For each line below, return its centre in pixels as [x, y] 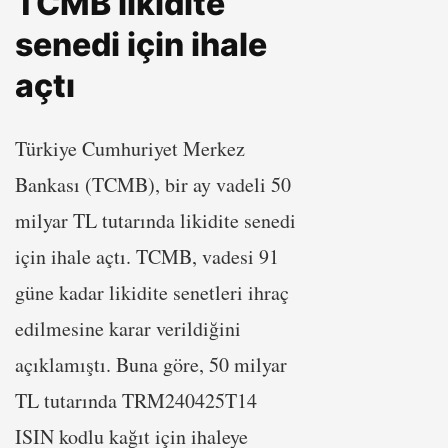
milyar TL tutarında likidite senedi [155, 220]
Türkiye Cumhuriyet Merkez [130, 148]
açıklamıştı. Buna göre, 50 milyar [151, 364]
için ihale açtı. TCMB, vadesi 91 [147, 256]
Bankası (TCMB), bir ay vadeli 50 [153, 184]
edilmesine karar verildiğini [128, 328]
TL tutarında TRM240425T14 [136, 400]
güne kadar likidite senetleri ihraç [152, 292]
